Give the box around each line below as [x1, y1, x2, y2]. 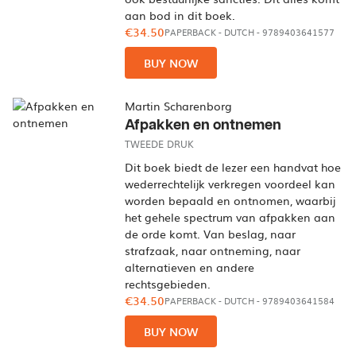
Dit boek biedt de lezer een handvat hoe [125, 159, 342, 175]
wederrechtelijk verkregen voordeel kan [125, 176, 336, 192]
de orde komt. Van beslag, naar [125, 226, 296, 242]
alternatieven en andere [125, 259, 255, 275]
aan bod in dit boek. [125, 7, 236, 23]
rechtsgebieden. [125, 276, 211, 292]
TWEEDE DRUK [125, 137, 195, 151]
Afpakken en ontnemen [125, 118, 282, 133]
